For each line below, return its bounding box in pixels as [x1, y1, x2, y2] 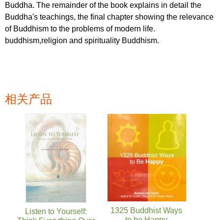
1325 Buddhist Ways [110, 206, 182, 215]
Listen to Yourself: [25, 207, 87, 216]
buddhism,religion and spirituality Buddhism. [5, 36, 159, 45]
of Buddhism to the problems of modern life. [5, 25, 155, 33]
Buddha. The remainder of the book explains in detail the [5, 1, 201, 10]
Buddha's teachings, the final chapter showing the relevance [5, 13, 214, 22]
